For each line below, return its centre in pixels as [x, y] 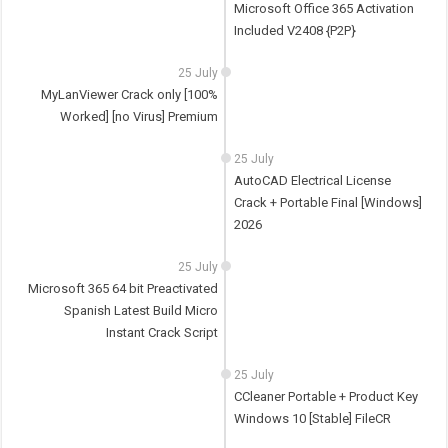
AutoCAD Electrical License [312, 181]
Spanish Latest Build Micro [141, 311]
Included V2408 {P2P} [294, 31]
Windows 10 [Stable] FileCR [312, 419]
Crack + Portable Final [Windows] [327, 203]
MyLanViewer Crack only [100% [130, 95]
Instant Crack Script [162, 333]
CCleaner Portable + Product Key [325, 397]
